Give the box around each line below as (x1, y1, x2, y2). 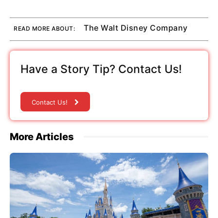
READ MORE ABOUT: (14, 24, 75, 32)
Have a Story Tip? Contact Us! (20, 62, 182, 76)
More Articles (10, 130, 74, 143)
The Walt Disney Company (84, 22, 188, 33)
